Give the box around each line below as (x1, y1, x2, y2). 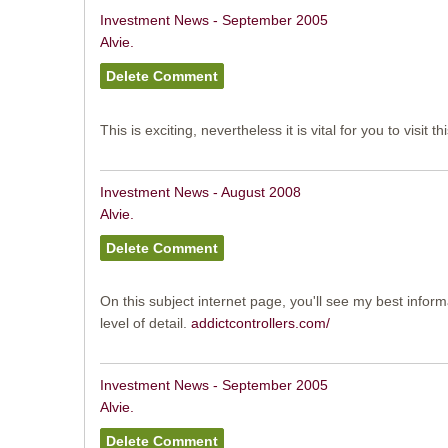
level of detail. (99, 315, 191, 332)
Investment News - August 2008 (99, 183, 301, 200)
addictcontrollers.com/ (190, 315, 330, 332)
